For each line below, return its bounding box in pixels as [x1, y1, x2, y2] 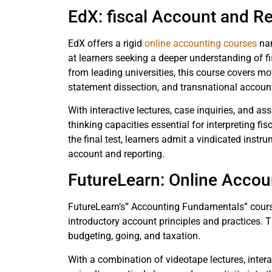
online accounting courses [144, 37, 257, 49]
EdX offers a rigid [68, 37, 144, 49]
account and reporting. [68, 148, 165, 160]
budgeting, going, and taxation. [68, 230, 203, 242]
